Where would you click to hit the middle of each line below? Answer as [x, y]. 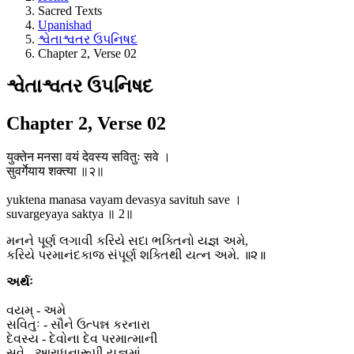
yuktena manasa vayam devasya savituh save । [124, 200]
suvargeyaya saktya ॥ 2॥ [70, 214]
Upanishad [65, 24]
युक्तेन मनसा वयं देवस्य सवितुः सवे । [88, 157]
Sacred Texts [70, 10]
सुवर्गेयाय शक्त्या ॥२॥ [55, 171]
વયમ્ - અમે [36, 311]
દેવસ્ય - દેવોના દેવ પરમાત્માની [82, 339]
